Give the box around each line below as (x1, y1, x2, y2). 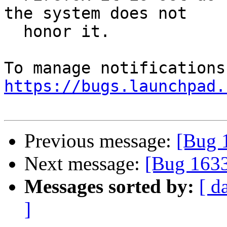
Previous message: (24, 130, 176, 152)
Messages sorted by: (24, 175, 194, 198)
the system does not (4, 4, 187, 23)
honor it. (4, 22, 23, 41)
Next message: (24, 153, 145, 175)
